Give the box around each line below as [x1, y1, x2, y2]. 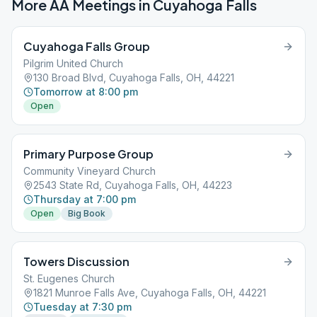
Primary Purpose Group [23, 146, 154, 161]
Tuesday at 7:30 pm [33, 301, 132, 313]
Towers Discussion [23, 254, 129, 269]
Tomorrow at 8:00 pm [33, 86, 138, 98]
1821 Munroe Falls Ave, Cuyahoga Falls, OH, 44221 [33, 287, 266, 299]
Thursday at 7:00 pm [33, 193, 136, 205]
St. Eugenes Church [23, 272, 115, 284]
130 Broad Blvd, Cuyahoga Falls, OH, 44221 [33, 71, 234, 83]
